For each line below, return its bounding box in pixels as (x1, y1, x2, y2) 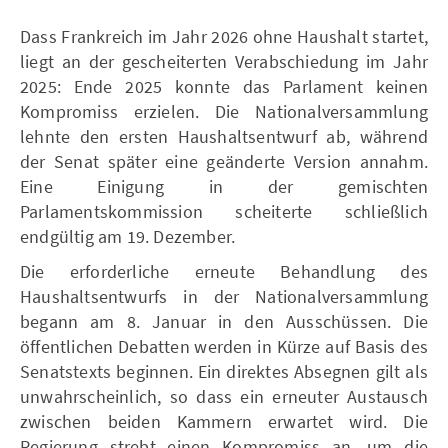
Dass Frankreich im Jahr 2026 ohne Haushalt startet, (20, 24, 428, 48)
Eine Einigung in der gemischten (20, 174, 428, 198)
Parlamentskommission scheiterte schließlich (20, 199, 428, 223)
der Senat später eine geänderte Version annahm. (20, 149, 428, 173)
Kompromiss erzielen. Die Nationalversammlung (20, 99, 428, 123)
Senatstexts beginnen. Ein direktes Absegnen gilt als (20, 359, 428, 383)
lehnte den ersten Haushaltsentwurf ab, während (20, 124, 428, 148)
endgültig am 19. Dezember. (20, 224, 236, 248)
